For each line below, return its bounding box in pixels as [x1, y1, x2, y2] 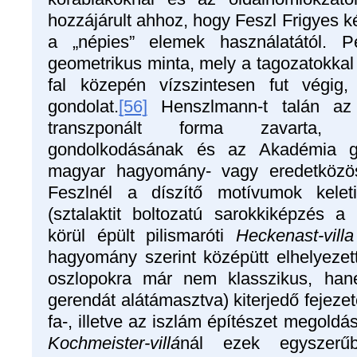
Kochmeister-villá [48, 332, 180, 353]
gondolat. [48, 96, 119, 116]
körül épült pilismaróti [48, 225, 236, 245]
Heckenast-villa [236, 225, 354, 245]
